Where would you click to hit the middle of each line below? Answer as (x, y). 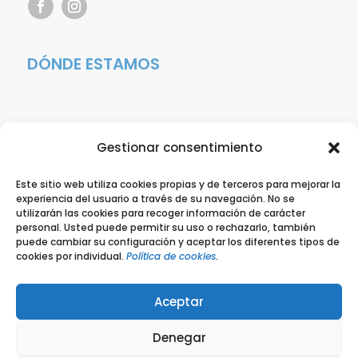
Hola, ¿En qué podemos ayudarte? (157, 312)
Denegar (179, 337)
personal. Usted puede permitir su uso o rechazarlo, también (166, 227)
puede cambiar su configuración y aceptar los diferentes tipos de (178, 242)
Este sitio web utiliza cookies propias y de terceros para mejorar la (178, 184)
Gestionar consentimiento (179, 147)
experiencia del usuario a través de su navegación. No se (155, 199)
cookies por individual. (71, 256)
